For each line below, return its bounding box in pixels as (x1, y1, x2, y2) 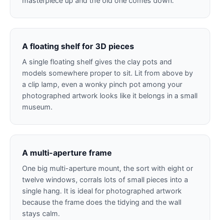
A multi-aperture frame (22, 147, 112, 158)
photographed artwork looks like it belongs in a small (22, 91, 197, 100)
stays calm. (22, 209, 60, 218)
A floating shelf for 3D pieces (22, 41, 134, 51)
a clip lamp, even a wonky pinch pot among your (22, 80, 182, 88)
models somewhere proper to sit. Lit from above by (22, 68, 193, 77)
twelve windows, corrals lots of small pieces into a (22, 175, 188, 184)
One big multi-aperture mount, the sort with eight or (22, 164, 193, 172)
